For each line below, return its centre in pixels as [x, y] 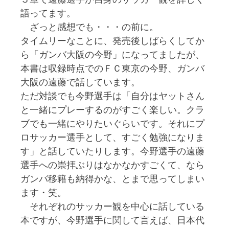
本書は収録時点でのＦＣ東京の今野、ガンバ [112, 68]
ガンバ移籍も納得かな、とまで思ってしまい [112, 179]
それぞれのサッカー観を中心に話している [112, 206]
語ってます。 [48, 13]
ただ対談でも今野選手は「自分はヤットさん [112, 96]
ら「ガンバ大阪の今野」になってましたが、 [112, 54]
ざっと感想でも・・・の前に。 [89, 27]
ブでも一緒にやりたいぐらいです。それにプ [112, 123]
